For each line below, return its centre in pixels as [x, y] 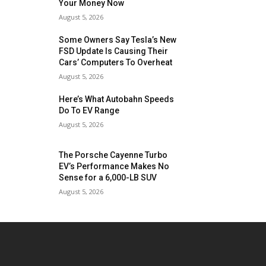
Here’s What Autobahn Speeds [117, 99]
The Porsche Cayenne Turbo [113, 155]
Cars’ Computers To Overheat [116, 62]
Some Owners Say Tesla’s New [118, 40]
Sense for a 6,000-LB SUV [108, 178]
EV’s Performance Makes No [114, 167]
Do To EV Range [89, 110]
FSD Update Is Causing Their [114, 51]
